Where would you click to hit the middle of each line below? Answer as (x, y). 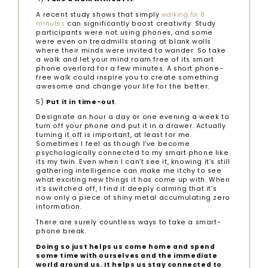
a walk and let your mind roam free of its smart (125, 59)
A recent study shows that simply (98, 14)
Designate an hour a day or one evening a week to (133, 117)
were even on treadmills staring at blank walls (124, 41)
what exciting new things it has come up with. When (133, 180)
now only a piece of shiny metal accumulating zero (133, 198)
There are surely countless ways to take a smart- (129, 223)
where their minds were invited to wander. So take (131, 50)
